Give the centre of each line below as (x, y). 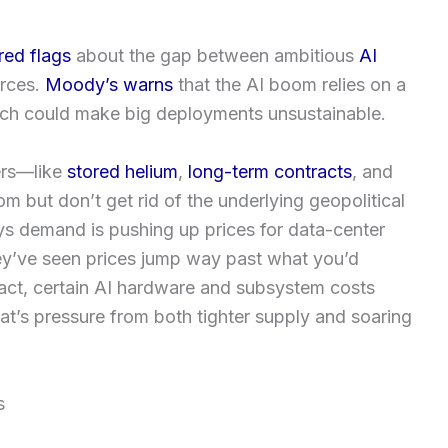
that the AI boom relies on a (289, 85)
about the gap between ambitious (215, 56)
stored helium (122, 172)
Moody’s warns (109, 85)
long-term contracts (270, 172)
